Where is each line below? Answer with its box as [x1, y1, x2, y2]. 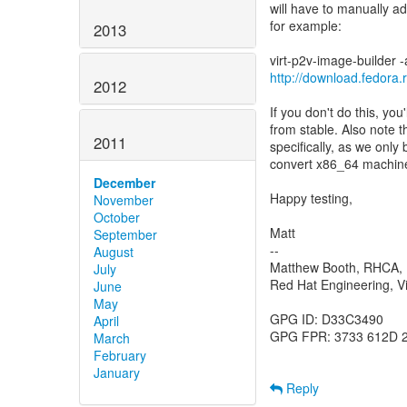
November [94, 190, 154, 209]
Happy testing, [270, 189, 352, 207]
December [94, 173, 155, 192]
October [94, 207, 140, 226]
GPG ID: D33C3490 [270, 310, 383, 328]
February [94, 345, 146, 364]
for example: [270, 16, 342, 35]
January [94, 362, 140, 382]
